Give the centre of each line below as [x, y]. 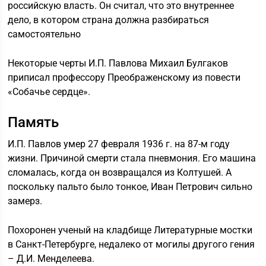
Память [34, 122]
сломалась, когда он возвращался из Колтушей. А [120, 172]
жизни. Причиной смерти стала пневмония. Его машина [132, 158]
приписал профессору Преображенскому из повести [124, 77]
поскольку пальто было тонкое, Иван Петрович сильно [130, 187]
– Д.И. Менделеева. [51, 259]
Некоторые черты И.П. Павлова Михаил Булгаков [118, 63]
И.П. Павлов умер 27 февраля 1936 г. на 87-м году [119, 144]
